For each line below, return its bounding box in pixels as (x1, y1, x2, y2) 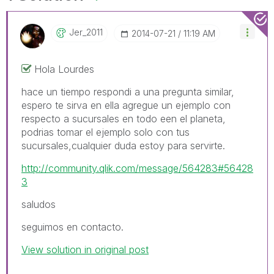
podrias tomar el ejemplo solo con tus (21, 125, 190, 138)
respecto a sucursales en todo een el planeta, (21, 112, 226, 125)
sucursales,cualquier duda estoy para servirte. (21, 139, 225, 152)
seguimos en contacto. (21, 220, 124, 233)
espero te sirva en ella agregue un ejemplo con (21, 98, 231, 111)
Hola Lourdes (34, 62, 94, 75)
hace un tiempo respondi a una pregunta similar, (21, 85, 234, 98)
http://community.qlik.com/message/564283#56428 (21, 161, 253, 174)
